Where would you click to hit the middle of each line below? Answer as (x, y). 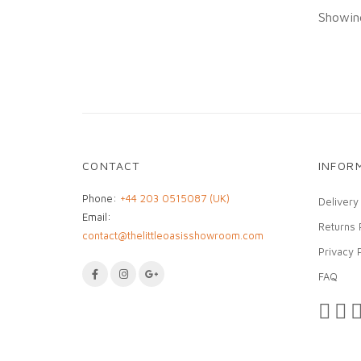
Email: (97, 216)
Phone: (100, 198)
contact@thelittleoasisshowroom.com (173, 235)
